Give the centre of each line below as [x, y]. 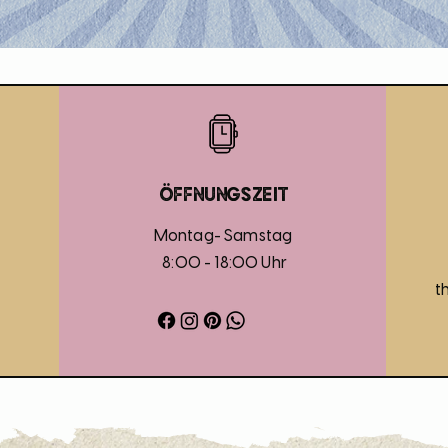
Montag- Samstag [223, 236]
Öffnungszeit [224, 193]
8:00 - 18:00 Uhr [223, 263]
